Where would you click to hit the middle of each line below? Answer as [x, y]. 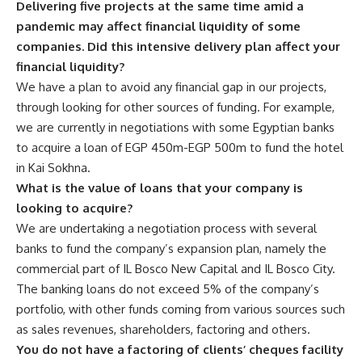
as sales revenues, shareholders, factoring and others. [163, 329]
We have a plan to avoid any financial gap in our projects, [171, 86]
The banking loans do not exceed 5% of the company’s [168, 288]
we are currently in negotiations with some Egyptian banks [175, 127]
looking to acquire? [74, 208]
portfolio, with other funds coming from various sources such [181, 309]
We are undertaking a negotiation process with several [166, 228]
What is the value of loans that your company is [160, 187]
